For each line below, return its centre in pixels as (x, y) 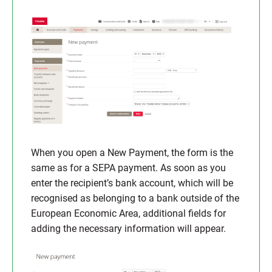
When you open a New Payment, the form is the (132, 153)
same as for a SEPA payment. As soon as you (128, 168)
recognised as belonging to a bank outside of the (135, 198)
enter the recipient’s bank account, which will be (132, 183)
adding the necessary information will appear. (128, 229)
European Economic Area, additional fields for (128, 213)
